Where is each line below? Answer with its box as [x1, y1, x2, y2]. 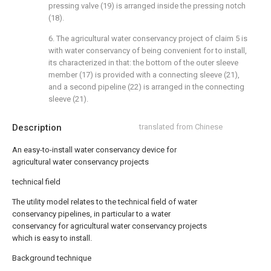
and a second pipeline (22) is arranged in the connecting [48, 82, 244, 91]
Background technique [12, 253, 91, 263]
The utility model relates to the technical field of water [12, 197, 197, 206]
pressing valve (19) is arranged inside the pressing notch [48, 1, 246, 10]
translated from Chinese [139, 122, 223, 131]
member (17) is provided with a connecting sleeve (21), [48, 70, 240, 79]
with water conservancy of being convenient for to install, [48, 46, 247, 55]
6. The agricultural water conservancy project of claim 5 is [48, 34, 247, 43]
